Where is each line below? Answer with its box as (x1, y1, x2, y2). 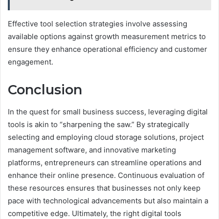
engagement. (8, 57, 53, 67)
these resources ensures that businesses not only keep (8, 183, 200, 193)
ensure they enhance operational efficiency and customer (8, 44, 207, 54)
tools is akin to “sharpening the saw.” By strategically (8, 119, 189, 129)
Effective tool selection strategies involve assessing (8, 19, 187, 29)
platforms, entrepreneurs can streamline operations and (8, 157, 201, 167)
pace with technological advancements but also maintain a (8, 196, 208, 205)
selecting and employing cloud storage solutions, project (8, 132, 204, 142)
